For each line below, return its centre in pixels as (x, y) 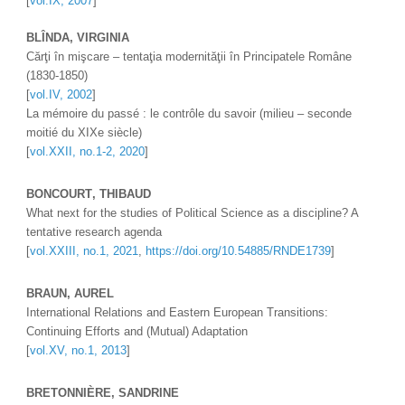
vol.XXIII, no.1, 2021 (85, 251)
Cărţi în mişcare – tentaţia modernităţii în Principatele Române (189, 57)
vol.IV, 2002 (61, 94)
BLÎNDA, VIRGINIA (80, 38)
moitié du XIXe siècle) (85, 132)
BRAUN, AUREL (72, 293)
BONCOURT (60, 194)
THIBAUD (126, 194)
